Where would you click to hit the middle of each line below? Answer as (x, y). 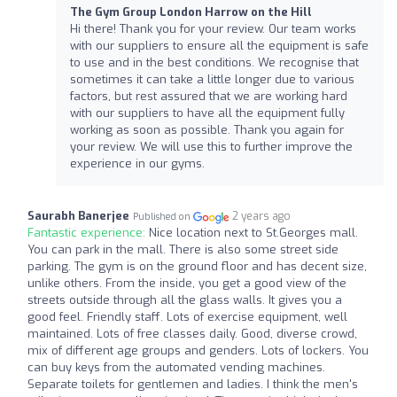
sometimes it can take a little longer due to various (212, 80)
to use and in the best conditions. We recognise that (214, 63)
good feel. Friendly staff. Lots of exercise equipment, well (187, 317)
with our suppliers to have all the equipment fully (207, 113)
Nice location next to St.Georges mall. (253, 233)
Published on (163, 217)
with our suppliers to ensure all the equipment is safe (219, 46)
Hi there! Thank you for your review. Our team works (213, 29)
